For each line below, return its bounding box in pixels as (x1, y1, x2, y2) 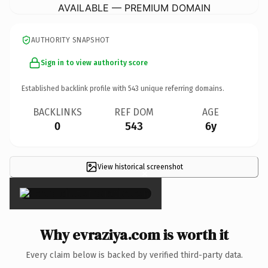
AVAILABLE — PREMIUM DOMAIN (57, 1, 211, 14)
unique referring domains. (139, 84, 224, 93)
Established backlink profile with (22, 84, 128, 93)
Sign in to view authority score (41, 58, 148, 67)
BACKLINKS (33, 106, 82, 118)
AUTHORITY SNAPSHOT (31, 35, 110, 44)
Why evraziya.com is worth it (39, 224, 229, 245)
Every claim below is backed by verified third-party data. (25, 249, 243, 260)
